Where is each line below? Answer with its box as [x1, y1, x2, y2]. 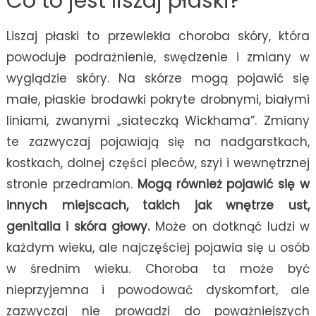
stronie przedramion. [6, 176, 138, 193]
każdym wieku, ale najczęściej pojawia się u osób [6, 239, 310, 257]
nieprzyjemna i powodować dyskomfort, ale [6, 281, 310, 299]
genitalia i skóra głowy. [6, 218, 150, 236]
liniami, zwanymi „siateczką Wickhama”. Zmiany [6, 112, 310, 130]
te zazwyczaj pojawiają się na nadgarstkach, [6, 133, 310, 151]
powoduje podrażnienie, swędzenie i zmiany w [6, 49, 310, 66]
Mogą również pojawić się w [137, 176, 310, 193]
